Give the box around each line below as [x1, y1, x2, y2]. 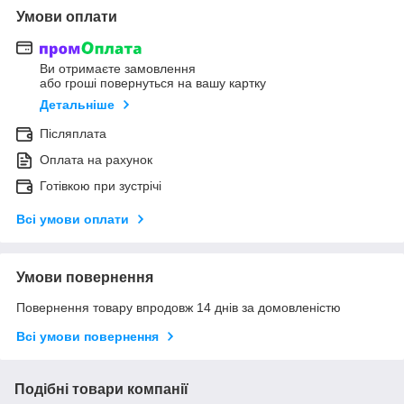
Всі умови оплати [16, 212, 129, 227]
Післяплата [40, 126, 106, 142]
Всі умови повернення [16, 329, 159, 344]
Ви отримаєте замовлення [40, 61, 196, 77]
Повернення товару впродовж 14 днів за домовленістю [16, 300, 341, 316]
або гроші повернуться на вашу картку [40, 76, 266, 91]
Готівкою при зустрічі [40, 179, 161, 194]
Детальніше [40, 97, 115, 113]
